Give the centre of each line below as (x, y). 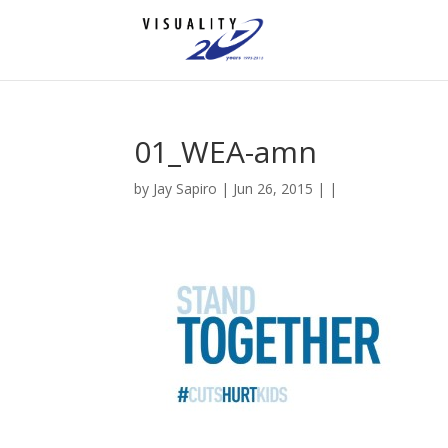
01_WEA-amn (226, 151)
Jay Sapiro (185, 188)
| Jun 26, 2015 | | (277, 188)
